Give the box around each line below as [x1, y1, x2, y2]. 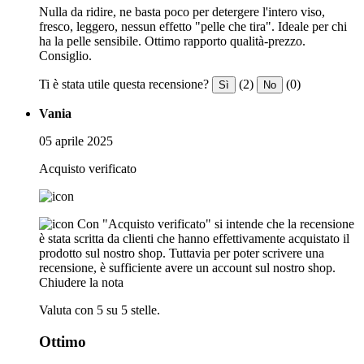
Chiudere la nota [39, 275, 123, 289]
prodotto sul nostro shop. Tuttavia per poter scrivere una [39, 245, 324, 260]
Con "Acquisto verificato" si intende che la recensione [77, 216, 354, 231]
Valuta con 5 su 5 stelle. [39, 302, 160, 317]
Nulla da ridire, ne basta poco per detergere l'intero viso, [39, 4, 325, 19]
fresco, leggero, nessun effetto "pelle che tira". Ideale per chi [39, 19, 347, 33]
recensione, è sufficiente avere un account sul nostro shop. [39, 260, 336, 275]
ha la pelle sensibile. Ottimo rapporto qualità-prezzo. [39, 33, 305, 48]
